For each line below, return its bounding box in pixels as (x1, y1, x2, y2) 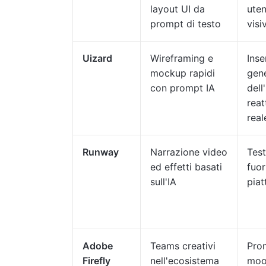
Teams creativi (150, 240, 216, 252)
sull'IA (150, 176, 176, 188)
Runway (83, 146, 119, 158)
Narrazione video (150, 146, 227, 158)
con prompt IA (150, 82, 215, 94)
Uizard (83, 52, 112, 64)
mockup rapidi (150, 67, 215, 79)
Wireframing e (150, 52, 213, 64)
